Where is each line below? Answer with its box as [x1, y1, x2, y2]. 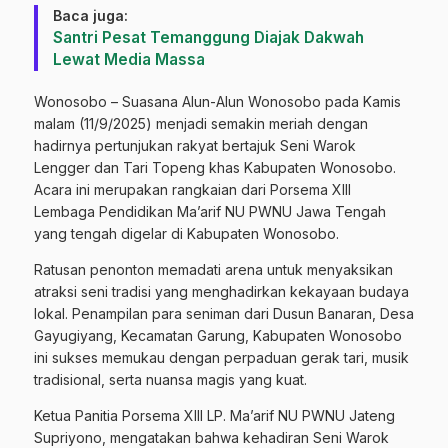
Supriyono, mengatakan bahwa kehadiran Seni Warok [34, 428, 389, 446]
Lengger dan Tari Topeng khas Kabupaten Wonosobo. [34, 158, 396, 176]
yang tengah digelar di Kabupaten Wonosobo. [34, 224, 339, 242]
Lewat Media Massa [53, 49, 205, 69]
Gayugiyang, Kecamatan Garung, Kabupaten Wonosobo [34, 326, 402, 344]
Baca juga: [53, 6, 128, 24]
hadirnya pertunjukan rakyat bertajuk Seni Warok [34, 136, 356, 154]
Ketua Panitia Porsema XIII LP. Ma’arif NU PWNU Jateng [34, 406, 395, 424]
